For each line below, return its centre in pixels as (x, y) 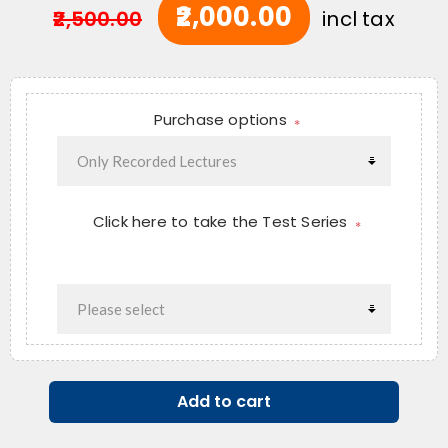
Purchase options (222, 120)
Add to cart (224, 402)
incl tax (358, 19)
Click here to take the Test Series (222, 222)
